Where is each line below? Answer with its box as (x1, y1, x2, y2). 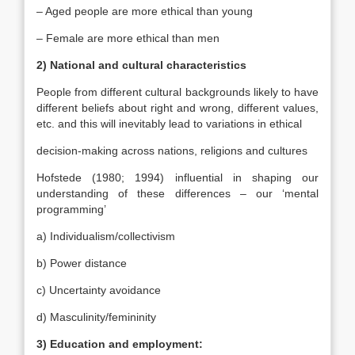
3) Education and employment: (36, 338, 203, 350)
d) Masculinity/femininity (36, 311, 156, 323)
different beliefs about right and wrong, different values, (36, 101, 319, 114)
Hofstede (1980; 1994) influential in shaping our (36, 171, 319, 184)
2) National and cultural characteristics (36, 59, 246, 71)
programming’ (36, 203, 106, 216)
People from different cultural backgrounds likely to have (36, 86, 319, 98)
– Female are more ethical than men (36, 32, 219, 44)
